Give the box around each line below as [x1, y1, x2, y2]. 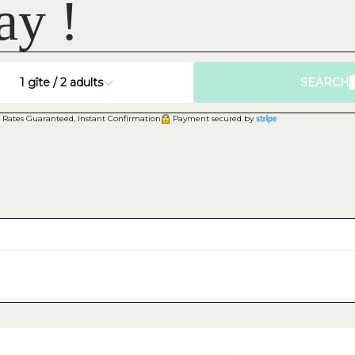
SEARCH [300, 75, 349, 90]
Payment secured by [173, 113, 254, 124]
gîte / [28, 75, 60, 90]
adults [70, 75, 103, 90]
